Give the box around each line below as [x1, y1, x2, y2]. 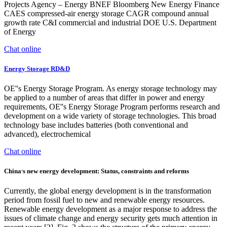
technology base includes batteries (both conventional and [4, 121, 188, 130]
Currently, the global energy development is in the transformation [4, 186, 211, 196]
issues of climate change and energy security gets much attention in [4, 214, 217, 223]
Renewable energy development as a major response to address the [4, 205, 217, 214]
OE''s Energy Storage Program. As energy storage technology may [4, 84, 217, 93]
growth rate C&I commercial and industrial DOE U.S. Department [4, 18, 216, 27]
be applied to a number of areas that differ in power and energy [4, 93, 205, 102]
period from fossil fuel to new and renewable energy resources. [4, 196, 205, 205]
